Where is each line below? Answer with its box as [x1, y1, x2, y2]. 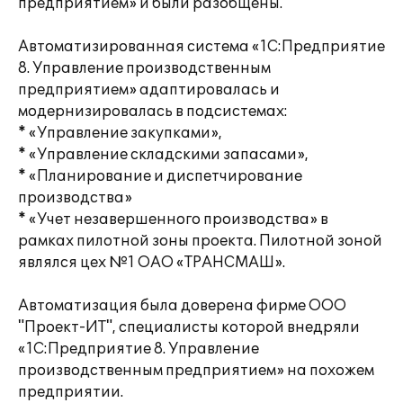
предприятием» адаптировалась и [18, 81, 280, 99]
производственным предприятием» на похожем [18, 362, 374, 380]
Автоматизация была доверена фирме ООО [18, 297, 346, 315]
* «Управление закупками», [18, 124, 222, 142]
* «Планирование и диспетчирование [18, 167, 302, 185]
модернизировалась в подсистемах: [18, 103, 288, 121]
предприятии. [18, 383, 123, 401]
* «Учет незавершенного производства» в [18, 210, 328, 228]
